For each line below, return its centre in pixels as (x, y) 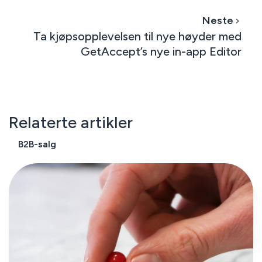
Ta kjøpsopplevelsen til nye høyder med (138, 37)
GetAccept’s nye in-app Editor (161, 52)
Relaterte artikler (70, 123)
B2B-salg (37, 144)
